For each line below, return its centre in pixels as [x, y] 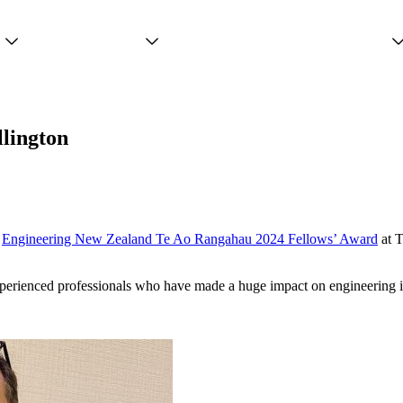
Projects [254, 40]
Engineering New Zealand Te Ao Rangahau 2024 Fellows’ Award [190, 238]
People [367, 45]
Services [115, 45]
